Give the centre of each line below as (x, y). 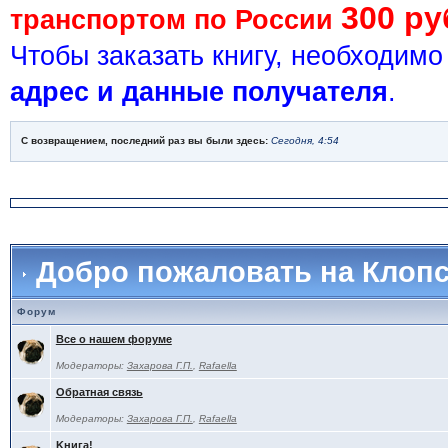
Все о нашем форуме (113, 339)
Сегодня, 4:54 (304, 140)
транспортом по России (175, 20)
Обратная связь (99, 392)
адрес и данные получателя (198, 92)
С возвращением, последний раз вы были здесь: (145, 140)
